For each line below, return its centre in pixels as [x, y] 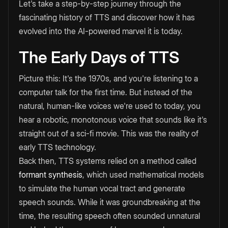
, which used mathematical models [143, 175]
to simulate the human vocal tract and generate [102, 189]
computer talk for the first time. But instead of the [106, 92]
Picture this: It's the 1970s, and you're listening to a [108, 79]
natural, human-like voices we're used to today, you [110, 106]
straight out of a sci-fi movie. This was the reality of [109, 134]
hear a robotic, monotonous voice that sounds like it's [113, 120]
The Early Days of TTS [99, 58]
